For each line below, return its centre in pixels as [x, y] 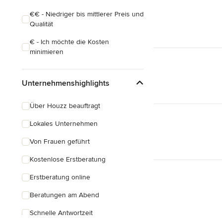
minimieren [47, 52]
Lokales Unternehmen [64, 124]
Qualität [41, 24]
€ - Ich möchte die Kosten [69, 42]
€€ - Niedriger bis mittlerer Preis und [87, 14]
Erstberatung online [60, 177]
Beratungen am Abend [64, 195]
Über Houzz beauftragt [65, 106]
